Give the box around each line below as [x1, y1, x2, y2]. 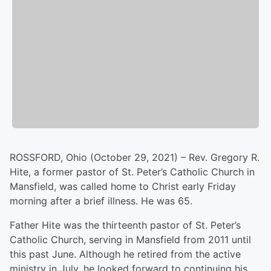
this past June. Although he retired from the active [10, 248, 241, 261]
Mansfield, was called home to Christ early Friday [10, 180, 236, 193]
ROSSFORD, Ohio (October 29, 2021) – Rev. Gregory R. [10, 151, 260, 164]
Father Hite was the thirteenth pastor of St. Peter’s [10, 219, 241, 232]
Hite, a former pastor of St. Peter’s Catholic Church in [10, 166, 255, 178]
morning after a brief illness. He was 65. [10, 195, 192, 207]
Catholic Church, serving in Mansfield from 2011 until [10, 233, 251, 246]
